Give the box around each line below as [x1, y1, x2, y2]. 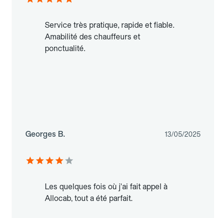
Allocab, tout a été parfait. [45, 194, 132, 203]
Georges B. [25, 129, 65, 139]
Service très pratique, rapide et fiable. [45, 20, 174, 30]
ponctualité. [45, 44, 85, 54]
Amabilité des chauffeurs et [45, 32, 140, 42]
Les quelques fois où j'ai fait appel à [45, 182, 167, 192]
